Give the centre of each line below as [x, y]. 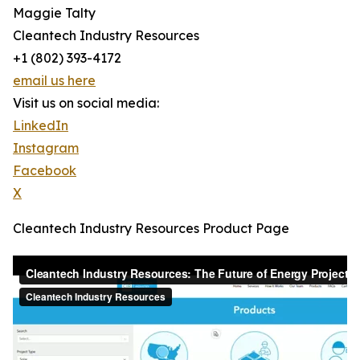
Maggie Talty [54, 13]
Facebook [45, 171]
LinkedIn [41, 126]
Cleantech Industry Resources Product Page [151, 229]
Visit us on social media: [86, 103]
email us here [54, 81]
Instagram [46, 148]
